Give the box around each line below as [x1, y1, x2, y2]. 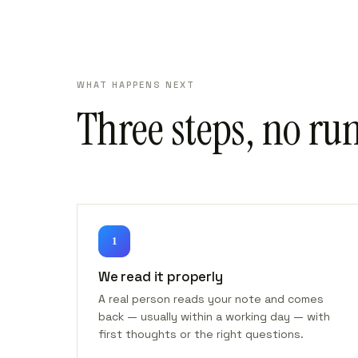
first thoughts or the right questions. [98, 327, 304, 341]
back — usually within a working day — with [98, 309, 330, 324]
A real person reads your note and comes [98, 292, 324, 306]
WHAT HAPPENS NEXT [77, 79, 195, 90]
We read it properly [98, 268, 223, 285]
